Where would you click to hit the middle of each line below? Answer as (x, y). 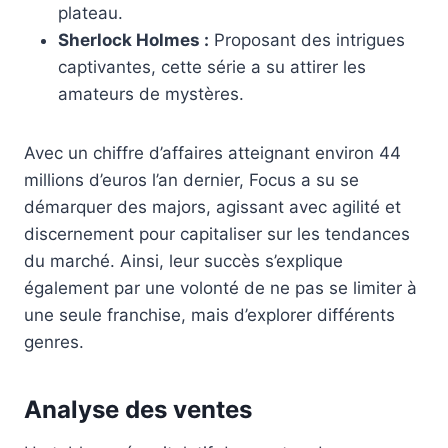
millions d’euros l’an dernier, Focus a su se (191, 179)
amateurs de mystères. (151, 93)
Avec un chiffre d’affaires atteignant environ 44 (212, 152)
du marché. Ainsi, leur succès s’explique (183, 260)
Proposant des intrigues (307, 39)
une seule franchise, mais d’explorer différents (209, 314)
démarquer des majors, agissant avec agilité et (212, 206)
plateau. (90, 12)
